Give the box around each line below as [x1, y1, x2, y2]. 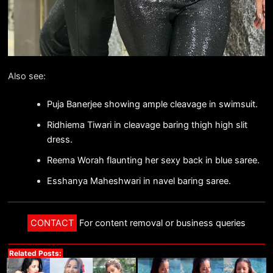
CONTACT [30, 218, 74, 229]
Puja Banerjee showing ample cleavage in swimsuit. [46, 99, 258, 110]
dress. [46, 134, 73, 146]
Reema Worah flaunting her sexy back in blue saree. [46, 155, 260, 166]
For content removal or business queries [77, 218, 246, 229]
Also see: [7, 71, 46, 82]
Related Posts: [9, 249, 62, 258]
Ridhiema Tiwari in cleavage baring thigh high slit [46, 119, 247, 131]
